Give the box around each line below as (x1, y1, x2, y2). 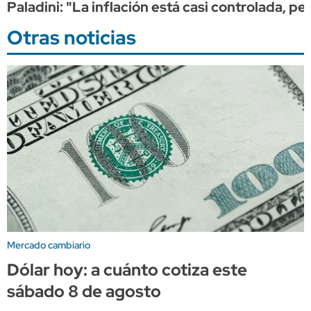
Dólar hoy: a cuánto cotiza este (7, 258, 247, 280)
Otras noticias (7, 24, 136, 51)
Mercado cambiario (7, 238, 90, 251)
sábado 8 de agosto (7, 280, 161, 302)
